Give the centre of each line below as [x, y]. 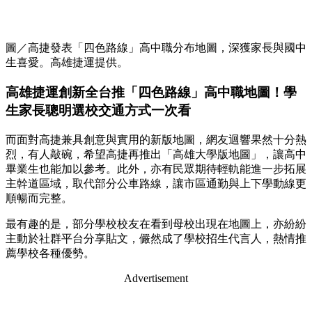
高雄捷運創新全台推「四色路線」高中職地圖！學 [151, 93]
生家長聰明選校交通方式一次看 [98, 111]
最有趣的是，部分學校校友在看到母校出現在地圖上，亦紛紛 [156, 224]
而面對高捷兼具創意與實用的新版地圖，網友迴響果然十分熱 [156, 139]
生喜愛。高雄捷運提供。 [67, 63]
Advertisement [156, 278]
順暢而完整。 [39, 198]
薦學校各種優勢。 [50, 253]
